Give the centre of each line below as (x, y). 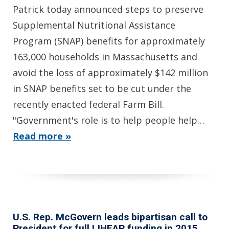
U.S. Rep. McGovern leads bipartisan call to (110, 217)
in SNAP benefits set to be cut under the (102, 88)
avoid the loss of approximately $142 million (110, 72)
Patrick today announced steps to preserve (108, 9)
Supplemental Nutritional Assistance (94, 25)
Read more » (42, 136)
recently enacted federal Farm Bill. (88, 104)
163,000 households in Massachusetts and (105, 56)
